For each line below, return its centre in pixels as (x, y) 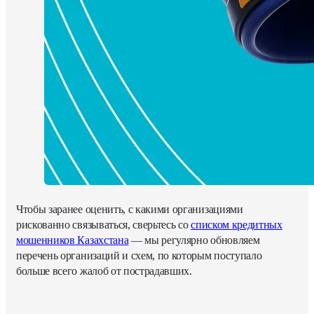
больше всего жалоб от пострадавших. (104, 271)
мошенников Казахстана (73, 240)
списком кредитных (237, 224)
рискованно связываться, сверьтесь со (104, 224)
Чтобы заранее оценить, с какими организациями (130, 209)
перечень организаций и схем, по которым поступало (139, 255)
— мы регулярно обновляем (194, 240)
